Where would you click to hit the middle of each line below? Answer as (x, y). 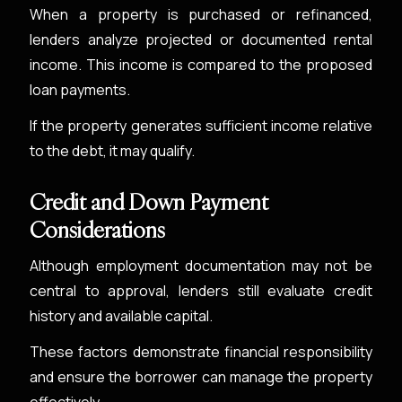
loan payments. (80, 90)
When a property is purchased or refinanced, (201, 14)
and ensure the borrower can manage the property (201, 377)
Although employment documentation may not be (201, 266)
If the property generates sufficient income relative (201, 126)
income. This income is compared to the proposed (201, 65)
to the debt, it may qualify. (113, 151)
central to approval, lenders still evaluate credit (201, 291)
